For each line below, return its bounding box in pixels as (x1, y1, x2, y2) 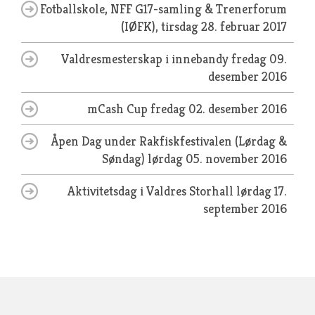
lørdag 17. (236, 183, 287, 199)
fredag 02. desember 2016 (150, 101, 287, 117)
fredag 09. (231, 51, 287, 67)
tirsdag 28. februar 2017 (161, 18, 287, 34)
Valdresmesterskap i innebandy (61, 51, 231, 67)
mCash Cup (87, 101, 150, 117)
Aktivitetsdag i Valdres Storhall (67, 183, 236, 199)
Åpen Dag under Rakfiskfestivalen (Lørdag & (51, 133, 287, 149)
